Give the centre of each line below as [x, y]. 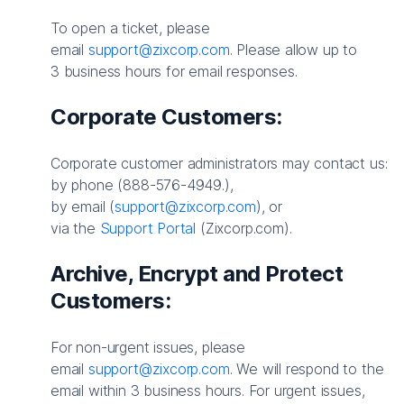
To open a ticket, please [130, 28]
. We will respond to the [307, 368]
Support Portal [148, 228]
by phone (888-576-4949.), [142, 184]
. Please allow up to [294, 49]
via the [75, 228]
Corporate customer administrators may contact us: [219, 163]
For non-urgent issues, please [148, 347]
